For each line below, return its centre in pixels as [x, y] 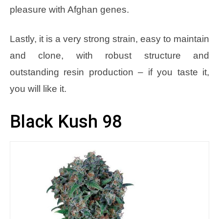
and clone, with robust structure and [109, 55]
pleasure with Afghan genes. [69, 9]
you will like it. [38, 88]
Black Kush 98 [66, 121]
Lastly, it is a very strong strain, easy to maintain [109, 39]
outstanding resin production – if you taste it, [109, 72]
